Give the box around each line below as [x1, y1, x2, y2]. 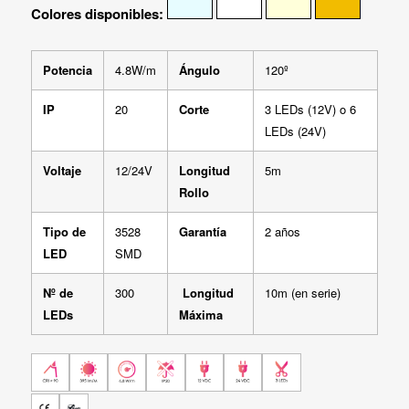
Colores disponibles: [30, 4, 163, 25]
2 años [264, 222, 300, 240]
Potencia [42, 60, 92, 79]
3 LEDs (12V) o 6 [264, 100, 356, 118]
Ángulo [178, 60, 220, 79]
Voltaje [42, 161, 81, 179]
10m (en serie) [264, 283, 341, 301]
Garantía [178, 222, 226, 240]
